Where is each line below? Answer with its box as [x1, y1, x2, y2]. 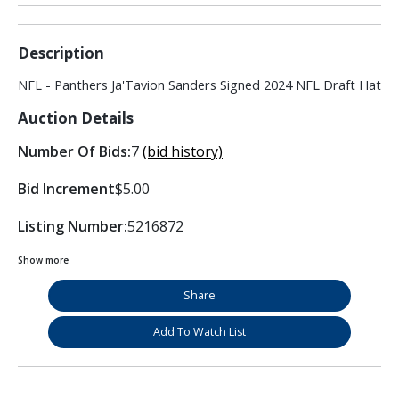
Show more [18, 254, 69, 267]
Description [18, 43, 104, 64]
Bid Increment [18, 179, 115, 199]
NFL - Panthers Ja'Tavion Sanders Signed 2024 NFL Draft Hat [18, 77, 381, 94]
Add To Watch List [153, 324, 246, 340]
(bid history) [142, 142, 223, 162]
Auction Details [18, 108, 134, 129]
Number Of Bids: [18, 142, 131, 162]
